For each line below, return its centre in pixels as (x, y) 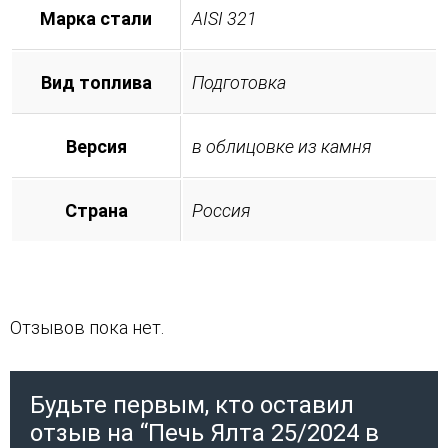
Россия (221, 210)
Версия (96, 146)
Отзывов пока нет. (87, 327)
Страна (96, 210)
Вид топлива (96, 82)
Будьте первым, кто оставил (192, 404)
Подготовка (239, 82)
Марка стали (96, 18)
